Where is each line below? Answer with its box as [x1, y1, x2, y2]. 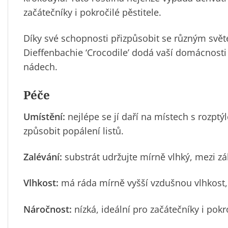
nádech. [23, 61, 58, 73]
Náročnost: [23, 203, 72, 215]
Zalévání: [23, 151, 62, 163]
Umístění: [23, 110, 65, 123]
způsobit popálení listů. [23, 124, 124, 137]
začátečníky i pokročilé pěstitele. [23, 6, 161, 19]
